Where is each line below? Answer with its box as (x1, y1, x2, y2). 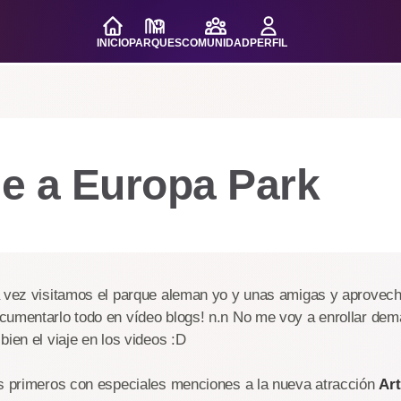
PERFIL (249, 37, 287, 49)
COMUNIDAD (181, 37, 250, 49)
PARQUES (128, 37, 182, 49)
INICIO (96, 37, 129, 49)
